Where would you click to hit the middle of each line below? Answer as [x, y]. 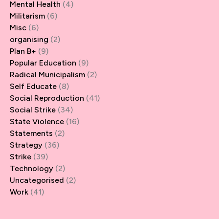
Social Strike [33, 109]
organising [29, 39]
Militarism [27, 16]
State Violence [37, 121]
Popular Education [43, 63]
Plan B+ [23, 51]
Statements [31, 133]
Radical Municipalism [47, 74]
